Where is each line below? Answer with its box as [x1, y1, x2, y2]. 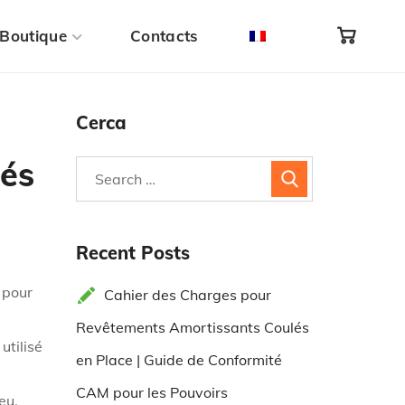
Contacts [130, 26, 199, 45]
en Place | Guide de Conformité [75, 351, 282, 369]
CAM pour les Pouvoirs [75, 383, 228, 401]
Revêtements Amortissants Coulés [75, 318, 309, 336]
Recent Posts [75, 241, 190, 264]
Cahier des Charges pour [103, 286, 271, 304]
